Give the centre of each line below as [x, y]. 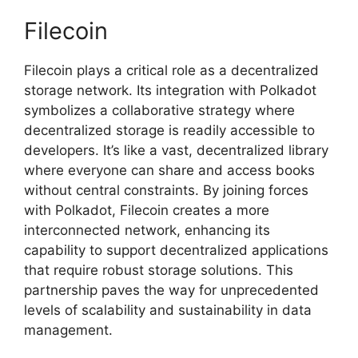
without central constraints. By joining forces [166, 191]
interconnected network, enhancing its [147, 231]
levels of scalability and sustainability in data [168, 310]
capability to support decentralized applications [176, 251]
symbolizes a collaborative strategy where [159, 111]
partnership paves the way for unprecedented [171, 290]
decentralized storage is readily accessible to [169, 131]
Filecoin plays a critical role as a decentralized [171, 71]
